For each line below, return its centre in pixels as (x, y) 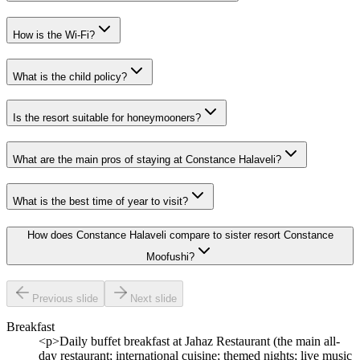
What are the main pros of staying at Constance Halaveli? (147, 160)
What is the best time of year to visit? (100, 201)
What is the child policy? (70, 76)
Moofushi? (170, 256)
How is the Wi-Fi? (54, 35)
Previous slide (65, 299)
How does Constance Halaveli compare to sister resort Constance (180, 235)
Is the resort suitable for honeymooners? (107, 118)
